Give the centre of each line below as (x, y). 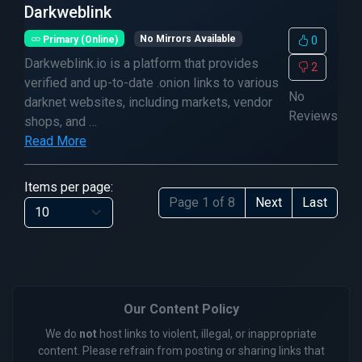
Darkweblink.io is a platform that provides (141, 63)
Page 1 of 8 (202, 202)
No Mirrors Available (188, 39)
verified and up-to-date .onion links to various (152, 83)
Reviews (313, 116)
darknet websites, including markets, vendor (148, 102)
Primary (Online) (79, 39)
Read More (55, 141)
